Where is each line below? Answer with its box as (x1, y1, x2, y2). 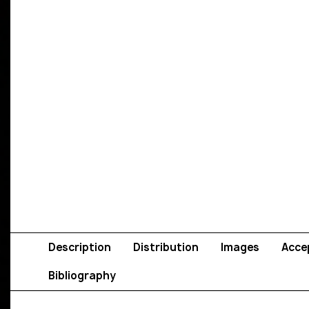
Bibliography (48, 268, 116, 283)
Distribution (133, 240, 199, 255)
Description (48, 240, 111, 255)
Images (221, 240, 259, 255)
